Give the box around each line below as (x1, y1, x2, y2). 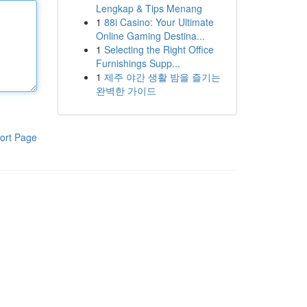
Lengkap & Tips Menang (95, 1, 202, 15)
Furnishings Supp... (95, 56, 180, 70)
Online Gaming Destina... (95, 29, 205, 42)
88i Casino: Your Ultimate (103, 15, 214, 29)
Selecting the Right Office (103, 42, 214, 56)
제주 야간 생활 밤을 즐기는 (103, 70, 221, 84)
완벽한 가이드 (95, 84, 156, 97)
